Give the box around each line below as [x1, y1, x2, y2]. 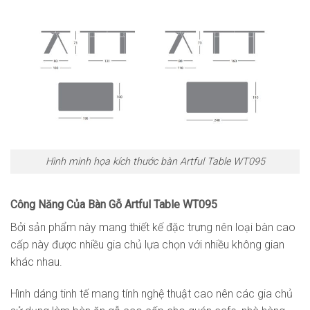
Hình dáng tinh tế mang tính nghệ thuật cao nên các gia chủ [10, 286, 293, 300]
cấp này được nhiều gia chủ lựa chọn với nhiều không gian [10, 237, 284, 251]
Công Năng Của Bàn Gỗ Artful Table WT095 [10, 197, 217, 211]
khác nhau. [10, 255, 62, 268]
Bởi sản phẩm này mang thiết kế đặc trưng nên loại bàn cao [10, 220, 295, 234]
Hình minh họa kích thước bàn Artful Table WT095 [45, 156, 265, 168]
